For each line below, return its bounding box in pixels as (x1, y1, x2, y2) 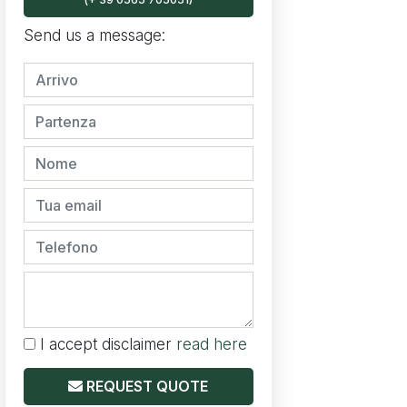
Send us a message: (24, 26, 165, 45)
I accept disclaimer (35, 335, 176, 354)
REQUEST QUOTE (86, 377, 209, 395)
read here (176, 335, 247, 354)
